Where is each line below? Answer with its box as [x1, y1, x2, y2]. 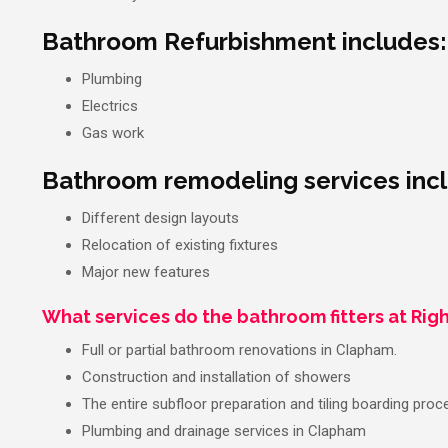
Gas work [82, 124, 144, 143]
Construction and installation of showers [82, 368, 351, 387]
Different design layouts [82, 209, 239, 228]
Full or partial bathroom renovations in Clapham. [82, 341, 397, 360]
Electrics [82, 97, 138, 116]
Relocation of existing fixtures [82, 236, 278, 255]
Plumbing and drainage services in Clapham [82, 422, 366, 441]
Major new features [82, 263, 210, 282]
